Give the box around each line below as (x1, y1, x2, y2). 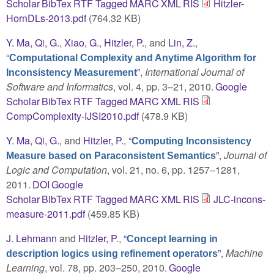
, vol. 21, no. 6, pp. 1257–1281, (107, 162, 240, 177)
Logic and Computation (6, 162, 107, 177)
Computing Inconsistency (131, 135, 251, 146)
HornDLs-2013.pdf (6, 10, 86, 25)
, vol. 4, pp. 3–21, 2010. (113, 79, 213, 94)
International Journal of (145, 64, 244, 79)
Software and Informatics (6, 79, 113, 94)
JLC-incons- (213, 191, 266, 206)
